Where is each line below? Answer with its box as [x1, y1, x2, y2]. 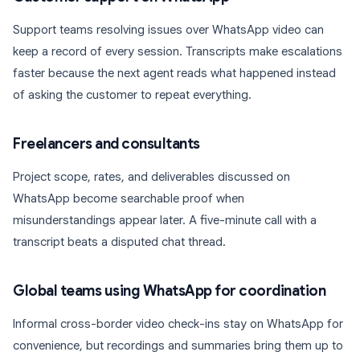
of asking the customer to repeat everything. [13, 88, 252, 103]
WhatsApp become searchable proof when [13, 191, 244, 207]
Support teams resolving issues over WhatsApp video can [13, 22, 324, 38]
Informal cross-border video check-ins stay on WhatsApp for [13, 317, 343, 332]
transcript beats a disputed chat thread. [13, 235, 226, 250]
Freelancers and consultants [13, 135, 200, 153]
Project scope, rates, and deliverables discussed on [13, 170, 290, 185]
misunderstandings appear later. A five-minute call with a [13, 213, 317, 228]
